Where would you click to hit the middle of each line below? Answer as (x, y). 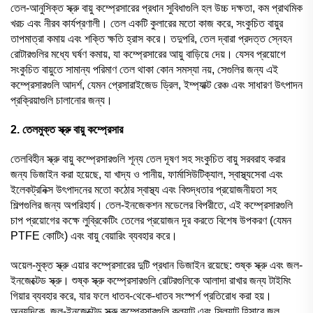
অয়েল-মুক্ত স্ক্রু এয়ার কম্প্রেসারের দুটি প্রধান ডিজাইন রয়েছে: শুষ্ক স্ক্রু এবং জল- (156, 265)
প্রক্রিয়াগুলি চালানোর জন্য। (61, 100)
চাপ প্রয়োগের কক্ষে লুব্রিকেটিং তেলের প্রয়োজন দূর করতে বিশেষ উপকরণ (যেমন (151, 220)
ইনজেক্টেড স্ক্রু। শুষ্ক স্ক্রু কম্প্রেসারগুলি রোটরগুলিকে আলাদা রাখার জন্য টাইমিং (151, 280)
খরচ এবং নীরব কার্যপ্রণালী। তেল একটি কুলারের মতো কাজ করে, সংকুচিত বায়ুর (147, 23)
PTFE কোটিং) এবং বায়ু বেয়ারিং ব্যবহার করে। (94, 235)
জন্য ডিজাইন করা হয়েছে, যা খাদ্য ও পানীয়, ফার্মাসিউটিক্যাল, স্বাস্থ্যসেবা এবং (147, 174)
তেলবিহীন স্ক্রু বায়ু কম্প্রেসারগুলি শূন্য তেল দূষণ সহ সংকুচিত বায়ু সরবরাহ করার (148, 159)
